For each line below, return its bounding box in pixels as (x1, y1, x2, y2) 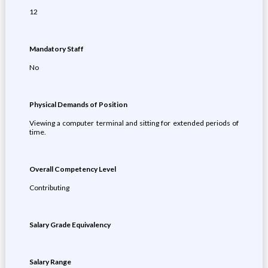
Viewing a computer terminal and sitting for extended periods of (29, 118, 239, 127)
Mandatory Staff (29, 44, 84, 53)
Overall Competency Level (29, 165, 116, 173)
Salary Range (29, 257, 71, 266)
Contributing (29, 183, 69, 192)
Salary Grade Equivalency (29, 220, 111, 229)
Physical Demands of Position (29, 100, 127, 109)
